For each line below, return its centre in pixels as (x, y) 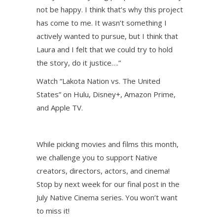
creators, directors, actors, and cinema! (103, 171)
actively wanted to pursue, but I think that (107, 36)
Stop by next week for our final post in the (108, 184)
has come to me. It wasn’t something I (102, 23)
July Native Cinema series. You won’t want (107, 197)
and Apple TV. (60, 108)
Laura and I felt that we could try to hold (105, 49)
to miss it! (53, 211)
